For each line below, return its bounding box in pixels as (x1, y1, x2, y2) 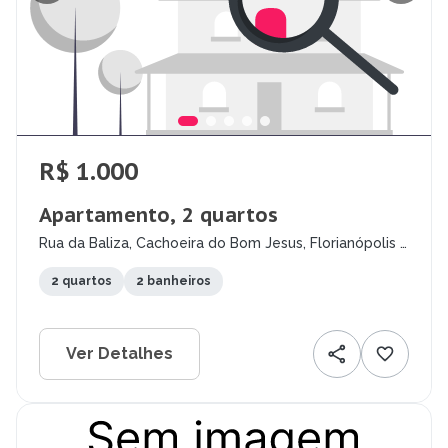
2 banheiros (136, 274, 211, 289)
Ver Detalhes (66, 344, 173, 364)
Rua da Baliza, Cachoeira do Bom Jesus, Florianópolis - (39, 235, 406, 252)
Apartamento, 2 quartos (39, 202, 278, 229)
